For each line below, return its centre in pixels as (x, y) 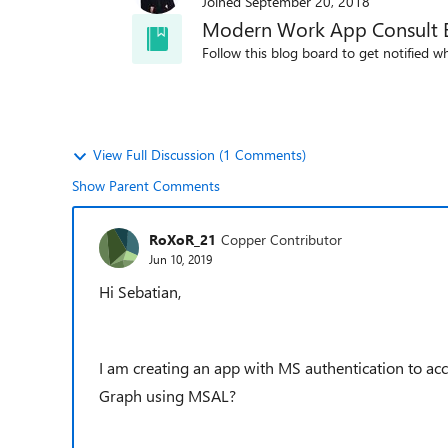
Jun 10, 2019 (180, 258)
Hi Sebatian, (140, 291)
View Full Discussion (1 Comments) (199, 154)
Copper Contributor (281, 239)
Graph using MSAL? (169, 395)
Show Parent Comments (146, 185)
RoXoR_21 (182, 239)
